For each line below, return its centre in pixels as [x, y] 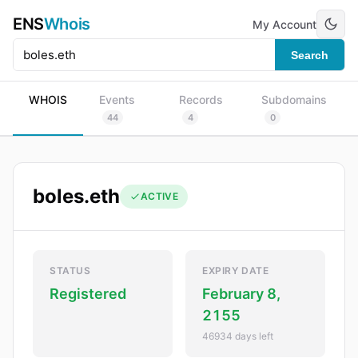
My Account [284, 24]
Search [310, 55]
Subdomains [294, 99]
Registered [88, 294]
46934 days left [238, 336]
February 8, [241, 294]
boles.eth [76, 196]
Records [201, 99]
